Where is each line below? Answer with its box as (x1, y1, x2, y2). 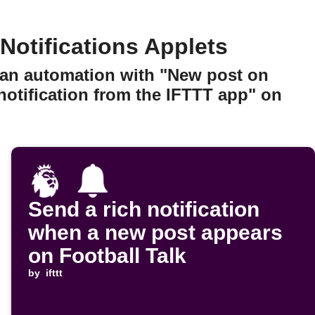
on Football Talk (28, 244, 186, 268)
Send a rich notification (28, 198, 259, 221)
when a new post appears (28, 221, 283, 245)
